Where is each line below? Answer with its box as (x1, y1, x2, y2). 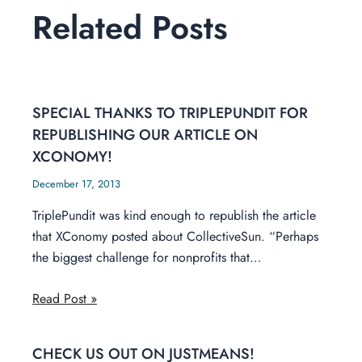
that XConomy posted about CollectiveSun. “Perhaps (32, 226, 318, 246)
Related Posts (32, 3, 228, 51)
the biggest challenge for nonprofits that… (32, 247, 261, 267)
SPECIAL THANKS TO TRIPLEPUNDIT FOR (32, 101, 308, 124)
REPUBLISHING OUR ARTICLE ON (32, 123, 258, 145)
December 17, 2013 (32, 175, 120, 192)
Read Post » (32, 289, 97, 309)
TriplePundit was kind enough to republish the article (32, 205, 316, 225)
